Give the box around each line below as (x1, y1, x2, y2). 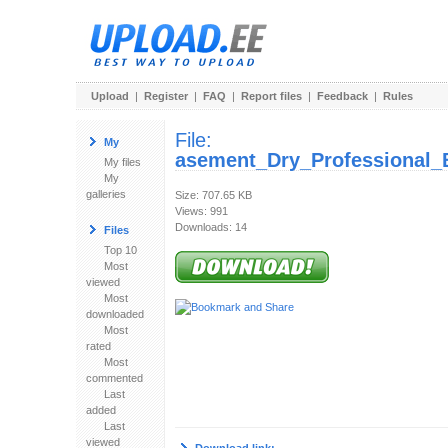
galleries (85, 188, 126, 200)
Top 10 (103, 244, 137, 256)
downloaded (85, 308, 144, 320)
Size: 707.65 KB (174, 189, 252, 201)
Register (143, 90, 188, 102)
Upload (90, 90, 129, 102)
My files (103, 156, 141, 168)
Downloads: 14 (174, 221, 247, 233)
